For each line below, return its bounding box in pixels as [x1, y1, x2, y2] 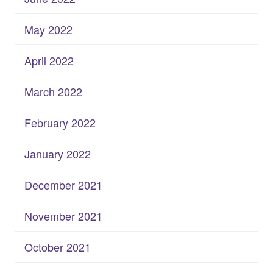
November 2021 [24, 207, 102, 224]
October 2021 [24, 238, 91, 255]
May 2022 [24, 21, 73, 37]
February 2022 [24, 114, 96, 130]
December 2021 [24, 176, 102, 193]
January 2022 [24, 145, 91, 161]
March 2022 [24, 83, 82, 99]
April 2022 [24, 52, 74, 68]
